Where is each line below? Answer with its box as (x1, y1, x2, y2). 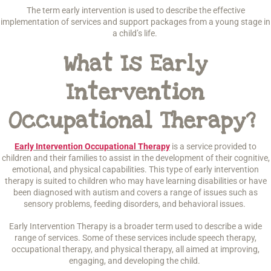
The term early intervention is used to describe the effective (26, 5, 245, 15)
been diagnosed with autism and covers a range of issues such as (13, 188, 258, 197)
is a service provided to (170, 142, 256, 151)
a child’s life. (112, 28, 159, 38)
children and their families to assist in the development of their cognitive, (1, 153, 270, 163)
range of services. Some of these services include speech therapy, (15, 232, 256, 243)
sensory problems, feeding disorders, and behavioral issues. (24, 199, 247, 209)
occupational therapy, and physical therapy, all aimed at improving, (11, 244, 260, 254)
